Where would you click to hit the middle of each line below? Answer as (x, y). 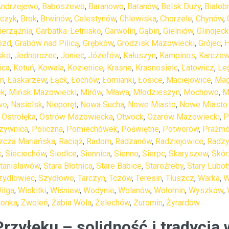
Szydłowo (56, 178)
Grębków (98, 43)
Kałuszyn (140, 55)
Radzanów (133, 141)
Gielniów (178, 31)
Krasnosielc (157, 68)
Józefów (104, 55)
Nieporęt (61, 105)
